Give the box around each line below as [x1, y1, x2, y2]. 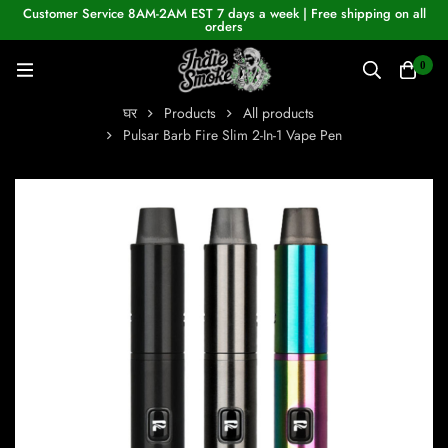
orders [205, 17, 243, 36]
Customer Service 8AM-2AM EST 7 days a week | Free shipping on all [22, 4, 426, 23]
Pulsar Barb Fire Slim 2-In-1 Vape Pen [122, 125, 342, 146]
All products [243, 103, 314, 124]
